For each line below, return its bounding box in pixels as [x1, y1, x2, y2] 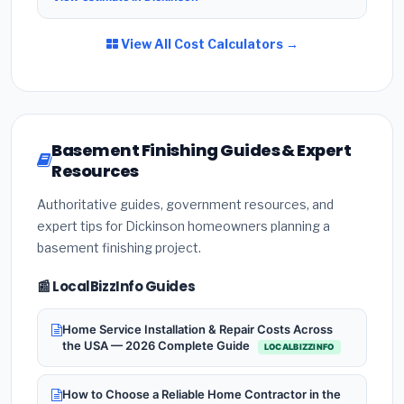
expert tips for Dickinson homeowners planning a [37, 218, 330, 234]
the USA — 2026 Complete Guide [62, 338, 252, 353]
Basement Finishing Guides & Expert [51, 139, 352, 162]
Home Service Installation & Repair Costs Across [62, 322, 333, 337]
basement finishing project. [37, 240, 201, 256]
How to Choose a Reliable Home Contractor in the [62, 387, 341, 402]
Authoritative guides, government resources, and [37, 197, 334, 213]
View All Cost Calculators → [117, 36, 298, 52]
